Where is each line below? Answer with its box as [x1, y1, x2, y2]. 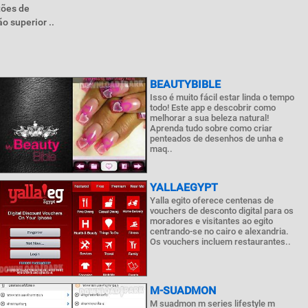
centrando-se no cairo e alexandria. [150, 226, 289, 236]
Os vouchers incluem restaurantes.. [150, 236, 291, 247]
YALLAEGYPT [150, 181, 219, 194]
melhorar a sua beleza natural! [150, 113, 269, 123]
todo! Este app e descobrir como [150, 102, 276, 113]
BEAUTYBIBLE [150, 78, 221, 91]
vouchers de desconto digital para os [150, 206, 294, 216]
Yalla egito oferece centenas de [150, 195, 274, 206]
